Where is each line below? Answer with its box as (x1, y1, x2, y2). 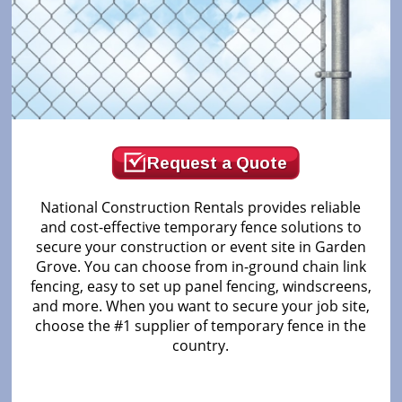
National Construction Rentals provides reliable (40, 197, 362, 218)
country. (172, 336, 230, 356)
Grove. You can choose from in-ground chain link (35, 257, 366, 277)
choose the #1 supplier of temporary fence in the (35, 316, 367, 336)
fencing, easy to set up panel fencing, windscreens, (30, 276, 371, 297)
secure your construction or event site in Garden (35, 237, 366, 258)
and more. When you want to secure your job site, (31, 296, 370, 317)
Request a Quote (146, 153, 287, 173)
